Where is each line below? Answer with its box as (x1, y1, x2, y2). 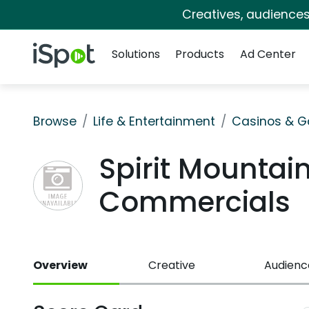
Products (175, 46, 225, 62)
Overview (33, 257, 88, 273)
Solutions (112, 46, 160, 62)
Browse (33, 113, 77, 130)
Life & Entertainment (93, 113, 215, 130)
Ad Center (239, 46, 296, 62)
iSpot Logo (32, 42, 88, 59)
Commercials (99, 182, 290, 221)
